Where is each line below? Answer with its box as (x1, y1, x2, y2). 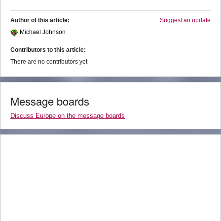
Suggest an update (160, 17, 211, 24)
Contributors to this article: (10, 46, 86, 54)
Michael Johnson (20, 29, 66, 36)
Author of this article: (10, 17, 70, 24)
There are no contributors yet (10, 58, 87, 66)
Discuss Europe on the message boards (10, 112, 125, 120)
